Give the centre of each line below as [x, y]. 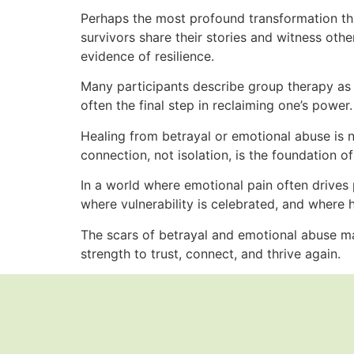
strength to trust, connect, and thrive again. [211, 253]
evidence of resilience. [147, 56]
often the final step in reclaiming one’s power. [217, 105]
